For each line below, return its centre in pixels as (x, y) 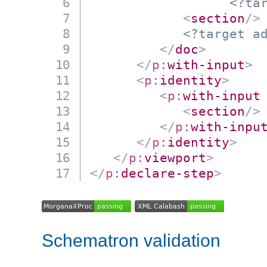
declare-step (168, 173)
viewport (176, 158)
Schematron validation (131, 241)
